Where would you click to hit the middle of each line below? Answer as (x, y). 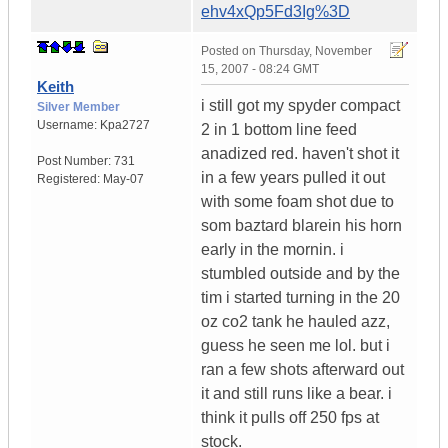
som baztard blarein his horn (301, 226)
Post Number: (75, 161)
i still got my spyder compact (300, 106)
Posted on (230, 51)
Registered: (70, 179)
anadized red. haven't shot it (300, 154)
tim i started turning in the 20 (300, 298)
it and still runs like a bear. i (296, 394)
